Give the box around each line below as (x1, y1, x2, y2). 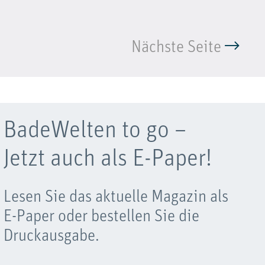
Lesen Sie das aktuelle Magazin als (3, 189, 228, 206)
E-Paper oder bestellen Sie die (3, 208, 199, 225)
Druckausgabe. (3, 228, 99, 245)
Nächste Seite (131, 39, 221, 56)
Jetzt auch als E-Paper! (3, 147, 212, 172)
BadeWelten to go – (3, 119, 186, 143)
